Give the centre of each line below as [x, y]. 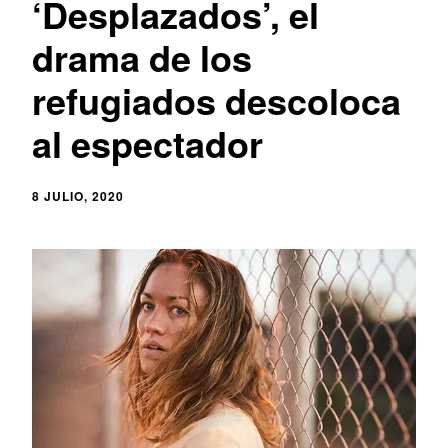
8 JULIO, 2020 [78, 195]
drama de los [142, 56]
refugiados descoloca [216, 99]
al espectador [147, 142]
